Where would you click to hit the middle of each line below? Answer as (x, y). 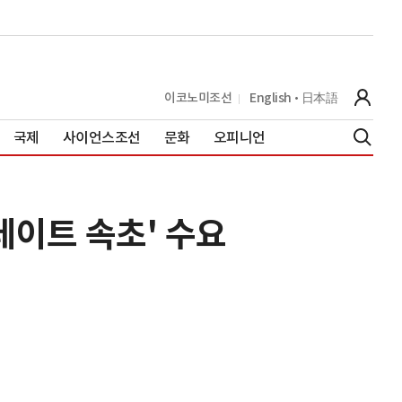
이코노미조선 (198, 97)
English (271, 97)
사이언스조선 (101, 137)
